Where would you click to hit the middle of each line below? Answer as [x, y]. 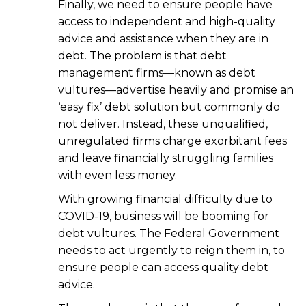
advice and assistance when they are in [163, 39]
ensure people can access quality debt [163, 268]
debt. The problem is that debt [142, 56]
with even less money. [117, 176]
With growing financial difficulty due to [165, 199]
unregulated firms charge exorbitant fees [172, 141]
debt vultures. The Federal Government [169, 234]
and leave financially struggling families [166, 158]
